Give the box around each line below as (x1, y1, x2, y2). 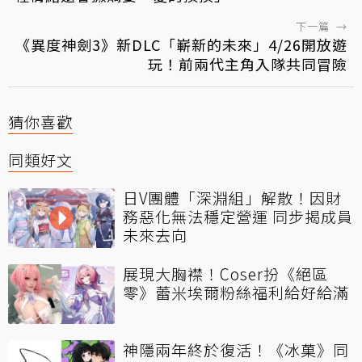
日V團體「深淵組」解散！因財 (123, 186, 342, 208)
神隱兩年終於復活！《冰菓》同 (123, 338, 349, 360)
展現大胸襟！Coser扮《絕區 (123, 262, 328, 284)
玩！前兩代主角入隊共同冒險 (148, 53, 347, 74)
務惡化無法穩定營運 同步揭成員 (123, 204, 353, 227)
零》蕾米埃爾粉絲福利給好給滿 (123, 280, 349, 303)
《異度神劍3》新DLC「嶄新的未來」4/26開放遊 (15, 33, 347, 55)
